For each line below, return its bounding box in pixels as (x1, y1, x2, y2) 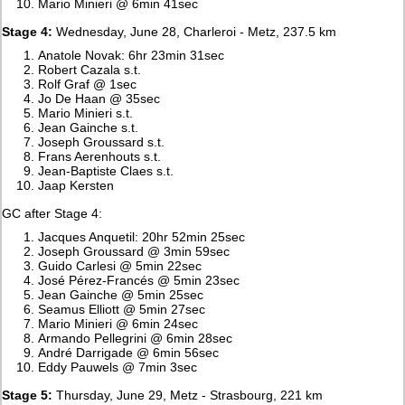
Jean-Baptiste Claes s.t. (38, 163, 174, 178)
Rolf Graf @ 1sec (38, 76, 137, 91)
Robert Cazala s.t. (38, 61, 142, 77)
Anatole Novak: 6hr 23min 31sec (38, 47, 225, 62)
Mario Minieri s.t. (38, 105, 134, 120)
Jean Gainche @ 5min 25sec (38, 287, 204, 302)
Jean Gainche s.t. (38, 119, 139, 135)
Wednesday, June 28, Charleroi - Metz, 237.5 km (52, 24, 337, 39)
